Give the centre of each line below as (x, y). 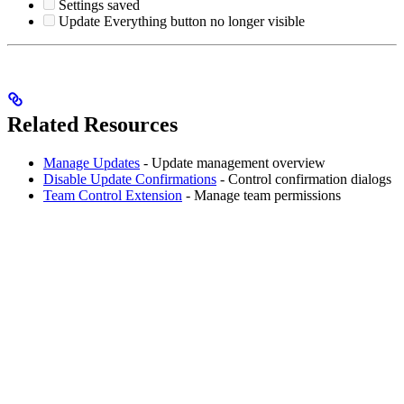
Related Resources (92, 124)
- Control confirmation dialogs (304, 179)
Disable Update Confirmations (130, 179)
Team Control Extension (113, 195)
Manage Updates (92, 162)
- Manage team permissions (262, 195)
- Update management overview (233, 162)
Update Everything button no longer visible (182, 21)
